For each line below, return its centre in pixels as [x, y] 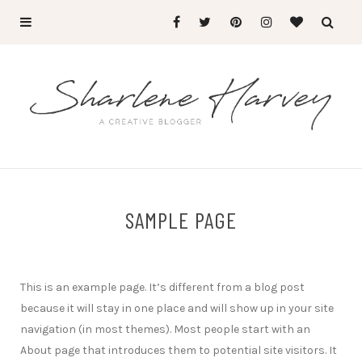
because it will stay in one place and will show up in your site [177, 309]
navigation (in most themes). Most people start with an [165, 330]
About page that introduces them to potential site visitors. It [179, 351]
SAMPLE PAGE [181, 220]
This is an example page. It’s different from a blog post [162, 288]
